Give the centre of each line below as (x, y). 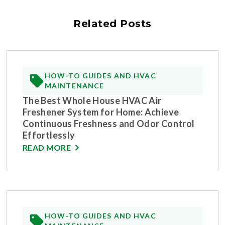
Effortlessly (49, 135)
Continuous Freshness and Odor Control (109, 124)
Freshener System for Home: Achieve (101, 112)
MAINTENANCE (75, 86)
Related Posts (113, 24)
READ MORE (47, 148)
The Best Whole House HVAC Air (92, 101)
